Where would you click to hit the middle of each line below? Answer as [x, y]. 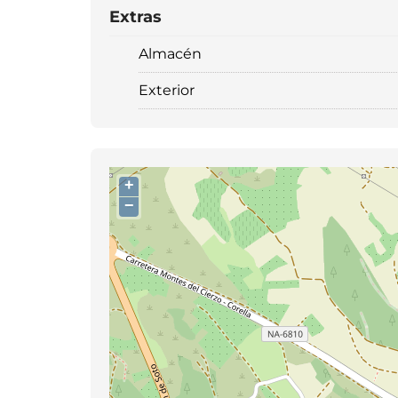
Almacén [170, 54]
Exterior [167, 90]
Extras [135, 17]
